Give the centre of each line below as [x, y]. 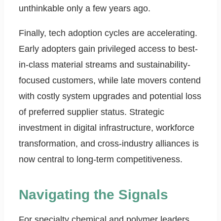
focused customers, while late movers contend [110, 81]
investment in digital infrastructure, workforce [107, 128]
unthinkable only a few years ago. [85, 9]
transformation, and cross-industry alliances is [109, 144]
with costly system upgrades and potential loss [110, 96]
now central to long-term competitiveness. [101, 160]
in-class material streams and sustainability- [105, 65]
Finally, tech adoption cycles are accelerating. [108, 33]
